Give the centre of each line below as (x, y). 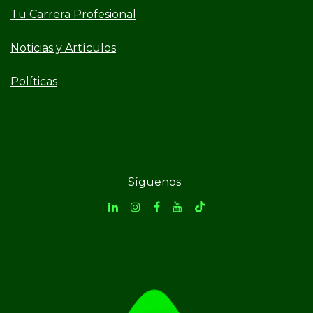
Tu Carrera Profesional (73, 15)
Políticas (34, 82)
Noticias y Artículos (63, 48)
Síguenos (154, 182)
